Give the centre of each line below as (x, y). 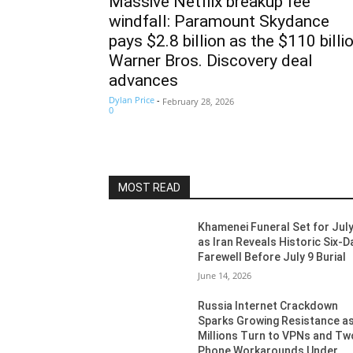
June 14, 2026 (225, 275)
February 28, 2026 (198, 101)
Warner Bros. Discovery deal (211, 61)
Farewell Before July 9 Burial (272, 257)
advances (143, 80)
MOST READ (149, 188)
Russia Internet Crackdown (268, 306)
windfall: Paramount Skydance (219, 21)
